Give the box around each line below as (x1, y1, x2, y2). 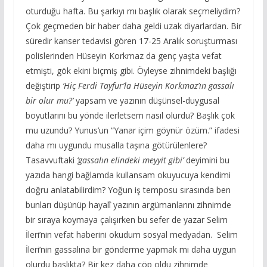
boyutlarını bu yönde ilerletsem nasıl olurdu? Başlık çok (25, 109, 235, 121)
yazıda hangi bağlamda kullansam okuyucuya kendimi (25, 169, 231, 181)
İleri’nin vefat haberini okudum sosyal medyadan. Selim (25, 228, 238, 240)
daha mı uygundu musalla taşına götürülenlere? (25, 139, 207, 151)
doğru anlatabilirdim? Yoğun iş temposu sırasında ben (25, 184, 231, 195)
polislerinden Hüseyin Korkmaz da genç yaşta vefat (25, 49, 222, 61)
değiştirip (25, 79, 63, 91)
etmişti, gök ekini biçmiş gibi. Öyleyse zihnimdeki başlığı (25, 64, 237, 76)
